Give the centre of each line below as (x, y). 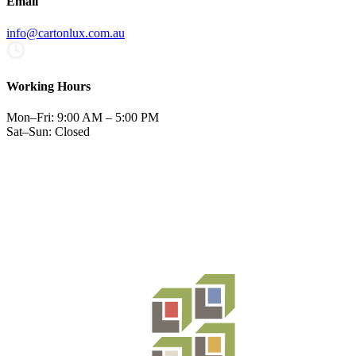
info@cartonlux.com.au (66, 33)
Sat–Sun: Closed (48, 132)
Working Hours (48, 86)
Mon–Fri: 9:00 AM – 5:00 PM (83, 118)
